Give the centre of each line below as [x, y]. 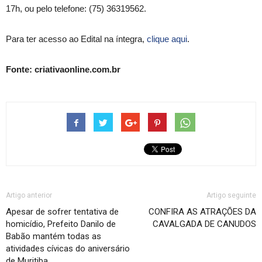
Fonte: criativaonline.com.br [63, 69]
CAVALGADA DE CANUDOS [204, 224]
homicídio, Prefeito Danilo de [61, 224]
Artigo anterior [29, 195]
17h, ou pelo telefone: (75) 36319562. [76, 8]
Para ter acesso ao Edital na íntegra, [76, 39]
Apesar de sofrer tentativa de [62, 211]
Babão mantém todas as [54, 236]
